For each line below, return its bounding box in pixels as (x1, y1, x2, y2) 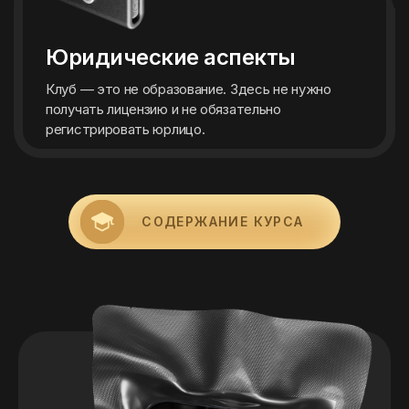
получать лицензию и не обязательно (46, 100, 281, 118)
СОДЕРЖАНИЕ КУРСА (142, 214, 304, 229)
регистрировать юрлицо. (46, 121, 205, 138)
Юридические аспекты (46, 44, 296, 70)
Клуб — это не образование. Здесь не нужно (46, 80, 331, 98)
